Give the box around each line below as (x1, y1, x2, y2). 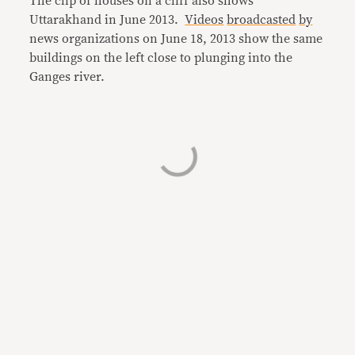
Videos (185, 13, 224, 26)
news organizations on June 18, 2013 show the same (29, 32, 323, 45)
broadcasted (227, 13, 296, 26)
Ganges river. (29, 70, 112, 83)
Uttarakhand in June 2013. (29, 13, 185, 26)
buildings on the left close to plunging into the (29, 51, 293, 64)
